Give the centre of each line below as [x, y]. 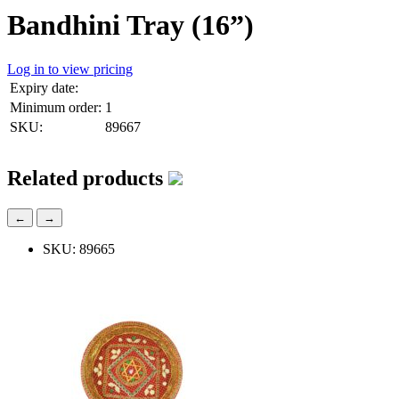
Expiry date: [44, 87]
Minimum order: [56, 107]
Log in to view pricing [70, 69]
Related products [85, 178]
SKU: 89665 [79, 248]
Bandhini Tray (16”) [130, 25]
